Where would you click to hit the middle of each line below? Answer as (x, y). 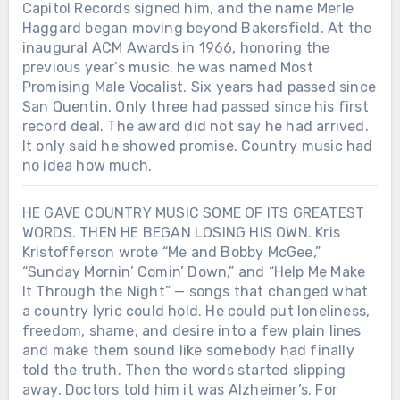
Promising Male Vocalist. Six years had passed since (199, 87)
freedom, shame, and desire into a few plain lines (192, 330)
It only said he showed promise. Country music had (197, 146)
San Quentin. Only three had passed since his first (195, 106)
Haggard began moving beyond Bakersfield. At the (197, 28)
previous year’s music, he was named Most (167, 67)
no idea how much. (87, 165)
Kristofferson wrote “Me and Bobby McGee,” (171, 252)
